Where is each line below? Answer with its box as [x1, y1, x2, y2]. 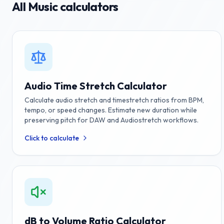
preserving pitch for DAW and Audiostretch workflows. [24, 115, 198, 124]
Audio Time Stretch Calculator [24, 79, 167, 92]
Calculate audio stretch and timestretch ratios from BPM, [24, 95, 204, 104]
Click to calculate [24, 133, 79, 142]
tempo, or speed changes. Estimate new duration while [24, 105, 197, 114]
